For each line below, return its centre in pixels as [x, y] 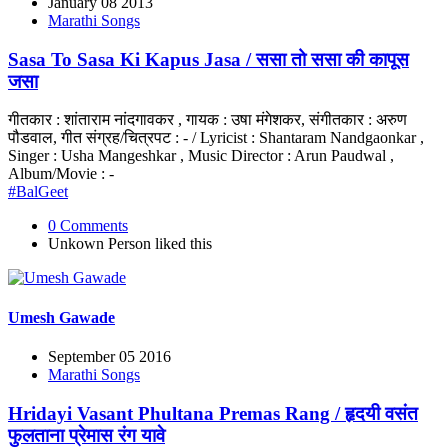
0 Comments [88, 226]
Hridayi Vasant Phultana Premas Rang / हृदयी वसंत [213, 413]
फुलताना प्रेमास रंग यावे [86, 435]
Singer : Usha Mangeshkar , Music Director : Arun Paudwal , [201, 156]
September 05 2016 [109, 356]
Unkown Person [99, 244]
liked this [181, 244]
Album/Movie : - [61, 174]
